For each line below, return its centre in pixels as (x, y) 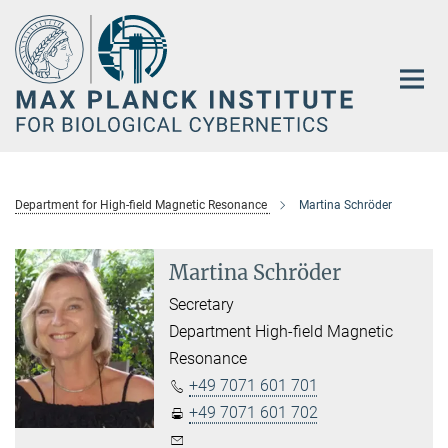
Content (32, 45)
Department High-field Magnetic (281, 332)
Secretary (202, 305)
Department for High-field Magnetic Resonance (141, 205)
